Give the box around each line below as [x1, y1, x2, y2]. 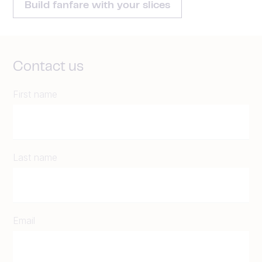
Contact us [13, 61, 84, 74]
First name [13, 88, 57, 100]
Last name [13, 151, 57, 163]
